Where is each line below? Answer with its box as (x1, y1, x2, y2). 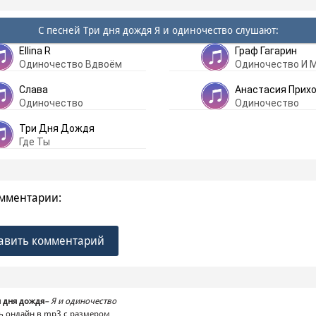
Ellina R (19, 45, 51, 56)
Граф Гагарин (234, 45, 297, 56)
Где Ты (19, 136, 50, 147)
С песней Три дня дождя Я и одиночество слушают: (37, 25, 279, 36)
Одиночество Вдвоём (19, 59, 122, 70)
